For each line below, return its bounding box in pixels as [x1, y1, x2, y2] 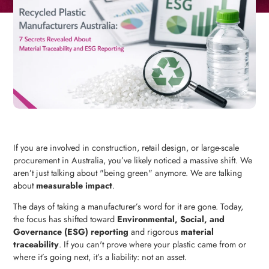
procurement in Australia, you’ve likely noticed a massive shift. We [13, 154, 253, 166]
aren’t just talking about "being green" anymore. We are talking [13, 166, 243, 179]
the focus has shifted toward [13, 213, 118, 225]
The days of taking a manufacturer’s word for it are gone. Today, [13, 200, 244, 213]
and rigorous [128, 225, 181, 238]
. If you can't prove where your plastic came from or [59, 238, 247, 250]
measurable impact [36, 179, 113, 192]
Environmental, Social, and [117, 213, 225, 225]
